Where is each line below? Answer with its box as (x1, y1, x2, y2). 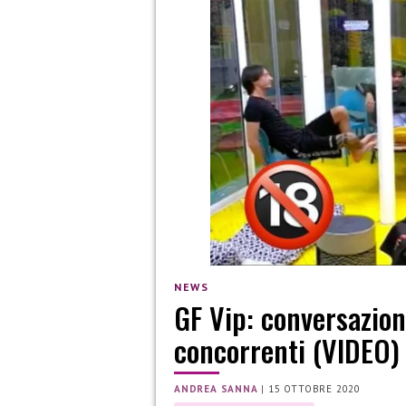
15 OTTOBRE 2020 (268, 382, 362, 396)
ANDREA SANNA (174, 382, 258, 396)
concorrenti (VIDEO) (174, 329, 400, 372)
